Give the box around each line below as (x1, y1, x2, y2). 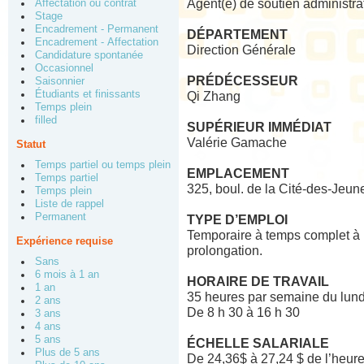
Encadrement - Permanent (35, 24, 158, 35)
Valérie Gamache (187, 136, 287, 149)
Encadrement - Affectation (35, 37, 158, 48)
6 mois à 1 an (35, 269, 99, 280)
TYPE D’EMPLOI (187, 213, 288, 227)
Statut (16, 138, 45, 150)
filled (35, 115, 57, 126)
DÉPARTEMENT (187, 28, 288, 41)
